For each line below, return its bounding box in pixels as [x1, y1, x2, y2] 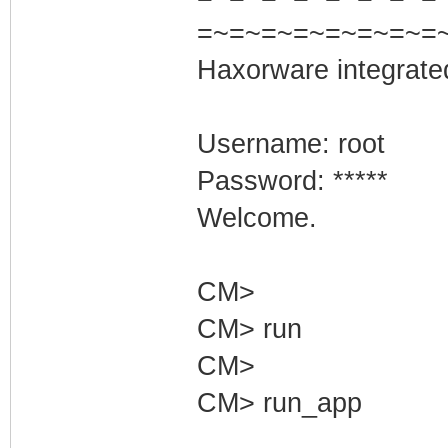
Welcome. [196, 202, 317, 233]
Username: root [196, 128, 385, 159]
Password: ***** [196, 165, 388, 196]
